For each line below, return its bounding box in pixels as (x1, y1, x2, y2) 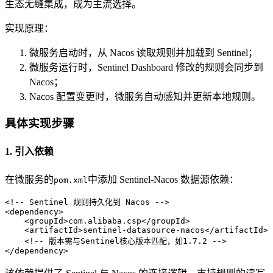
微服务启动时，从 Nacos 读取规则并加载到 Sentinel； (29, 47, 258, 58)
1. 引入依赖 (5, 146, 54, 157)
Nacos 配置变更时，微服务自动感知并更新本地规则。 (29, 91, 261, 102)
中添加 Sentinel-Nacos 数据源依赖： (88, 174, 239, 185)
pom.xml (54, 175, 88, 185)
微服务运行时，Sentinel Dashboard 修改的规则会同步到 (29, 62, 263, 73)
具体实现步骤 (5, 117, 74, 130)
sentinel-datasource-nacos (83, 225, 205, 235)
